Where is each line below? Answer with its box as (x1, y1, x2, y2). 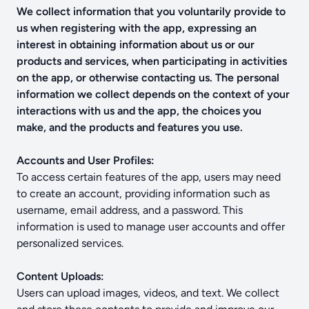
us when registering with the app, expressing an (17, 21, 257, 34)
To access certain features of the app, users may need (17, 170, 281, 183)
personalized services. (17, 237, 123, 250)
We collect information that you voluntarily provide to (17, 5, 286, 18)
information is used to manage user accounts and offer (17, 220, 285, 233)
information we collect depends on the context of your (17, 88, 290, 101)
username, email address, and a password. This (17, 203, 243, 217)
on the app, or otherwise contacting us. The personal (17, 71, 279, 84)
